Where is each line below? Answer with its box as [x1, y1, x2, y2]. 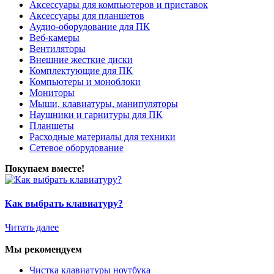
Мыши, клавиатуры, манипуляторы [29, 98, 178, 109]
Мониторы [29, 87, 75, 98]
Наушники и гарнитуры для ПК [29, 109, 163, 120]
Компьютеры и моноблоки [29, 76, 141, 87]
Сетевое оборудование [29, 142, 124, 153]
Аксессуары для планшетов [29, 10, 144, 21]
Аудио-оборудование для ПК [29, 21, 150, 32]
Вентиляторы [29, 43, 86, 54]
